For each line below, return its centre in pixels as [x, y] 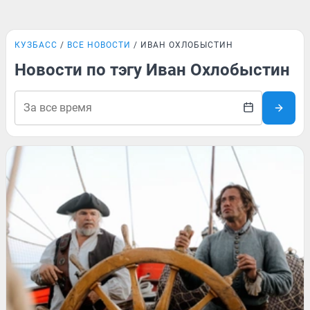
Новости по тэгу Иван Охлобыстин [152, 70]
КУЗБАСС [36, 45]
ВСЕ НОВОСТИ [99, 45]
